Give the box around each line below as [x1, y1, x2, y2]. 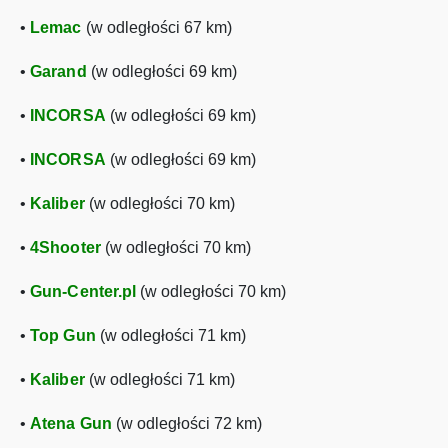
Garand [30, 63, 87, 80]
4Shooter [30, 239, 101, 256]
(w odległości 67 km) [81, 19, 232, 36]
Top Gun [30, 327, 96, 344]
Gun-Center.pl [30, 283, 137, 300]
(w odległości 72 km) [111, 415, 262, 432]
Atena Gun [30, 415, 112, 432]
